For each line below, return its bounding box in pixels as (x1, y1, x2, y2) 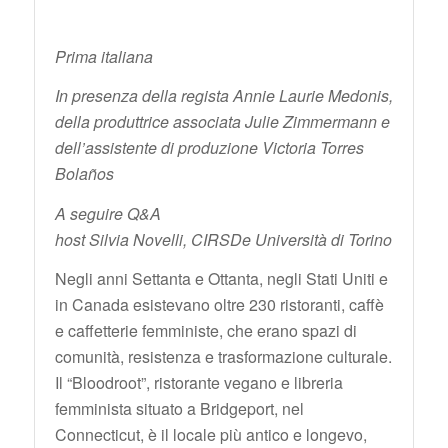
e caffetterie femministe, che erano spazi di (54, 319, 357, 343)
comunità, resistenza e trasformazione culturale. (54, 345, 392, 369)
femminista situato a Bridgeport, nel (54, 397, 304, 421)
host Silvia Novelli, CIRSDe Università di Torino (54, 227, 392, 251)
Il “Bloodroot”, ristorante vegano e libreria (54, 371, 343, 395)
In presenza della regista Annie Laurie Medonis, (54, 84, 393, 108)
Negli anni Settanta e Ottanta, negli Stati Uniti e (54, 267, 388, 291)
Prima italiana (54, 44, 153, 68)
